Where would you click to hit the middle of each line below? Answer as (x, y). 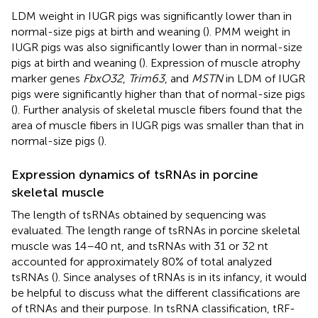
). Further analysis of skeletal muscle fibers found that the (158, 109)
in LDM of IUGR (264, 78)
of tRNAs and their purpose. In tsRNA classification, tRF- (153, 308)
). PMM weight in (248, 31)
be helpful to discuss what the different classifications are (156, 292)
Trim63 (147, 78)
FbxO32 (103, 78)
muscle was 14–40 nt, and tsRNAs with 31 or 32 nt (140, 246)
